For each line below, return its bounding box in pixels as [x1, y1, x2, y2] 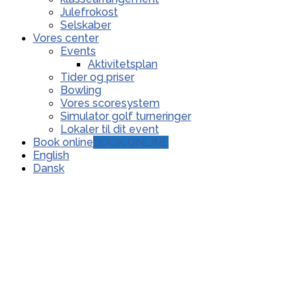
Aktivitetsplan [88, 58, 158, 71]
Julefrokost [60, 5, 118, 19]
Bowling [60, 84, 101, 97]
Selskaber [60, 19, 111, 32]
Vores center [33, 32, 99, 45]
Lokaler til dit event [60, 123, 159, 136]
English [33, 149, 69, 162]
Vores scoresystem [60, 97, 160, 110]
